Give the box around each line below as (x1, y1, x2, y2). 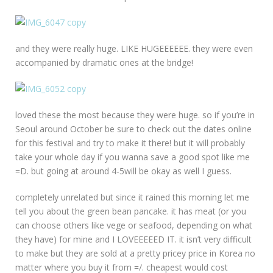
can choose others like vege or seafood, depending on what (15, 219, 252, 232)
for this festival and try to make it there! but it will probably (15, 137, 245, 149)
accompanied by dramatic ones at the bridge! (15, 57, 193, 69)
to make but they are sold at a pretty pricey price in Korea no (15, 247, 255, 260)
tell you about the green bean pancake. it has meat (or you (15, 205, 246, 218)
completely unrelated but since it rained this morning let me (15, 191, 249, 204)
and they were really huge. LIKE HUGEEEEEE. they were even (15, 43, 253, 55)
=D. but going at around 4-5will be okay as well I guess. (15, 165, 232, 177)
